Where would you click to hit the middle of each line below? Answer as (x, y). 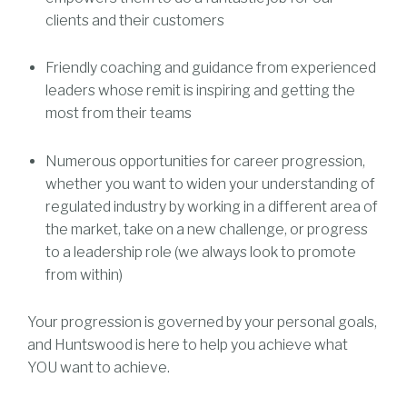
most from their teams (119, 114)
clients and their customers (135, 21)
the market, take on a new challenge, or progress (207, 229)
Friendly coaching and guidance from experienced (211, 68)
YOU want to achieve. (99, 367)
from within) (84, 274)
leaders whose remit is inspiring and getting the (200, 91)
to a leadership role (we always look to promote (201, 252)
